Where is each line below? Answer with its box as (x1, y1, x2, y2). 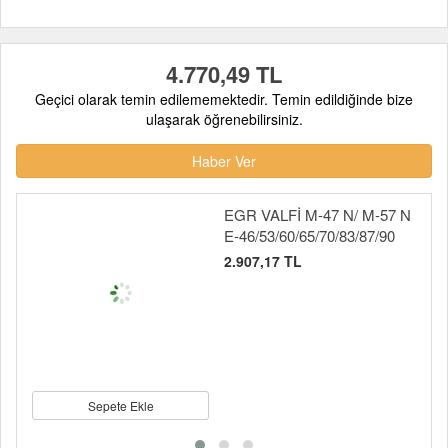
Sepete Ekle (87, 397, 154, 414)
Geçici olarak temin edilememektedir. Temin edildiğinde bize (35, 89, 413, 109)
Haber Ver (192, 151, 256, 171)
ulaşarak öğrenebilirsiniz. (145, 109, 303, 129)
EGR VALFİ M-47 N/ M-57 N (224, 204, 411, 225)
